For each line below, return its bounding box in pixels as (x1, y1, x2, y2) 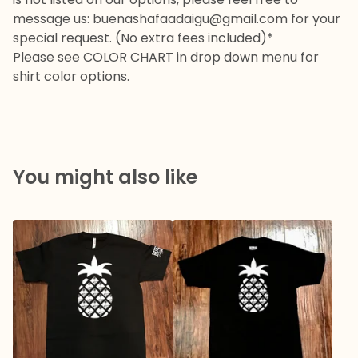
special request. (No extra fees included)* (13, 29, 273, 48)
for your (288, 10, 340, 29)
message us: (13, 10, 93, 29)
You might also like (13, 164, 197, 191)
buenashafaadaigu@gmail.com (93, 10, 288, 29)
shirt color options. (13, 67, 129, 86)
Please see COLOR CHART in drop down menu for (13, 48, 319, 67)
